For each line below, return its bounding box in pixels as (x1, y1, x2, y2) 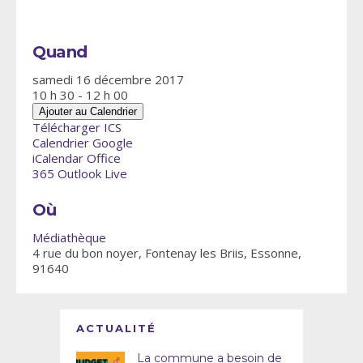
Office (87, 149, 121, 166)
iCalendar (32, 149, 83, 166)
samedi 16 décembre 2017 (32, 70, 197, 88)
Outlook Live (58, 164, 127, 181)
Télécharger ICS (32, 118, 122, 135)
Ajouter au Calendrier (39, 105, 137, 117)
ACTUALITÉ (76, 321, 156, 335)
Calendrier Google (32, 134, 133, 151)
